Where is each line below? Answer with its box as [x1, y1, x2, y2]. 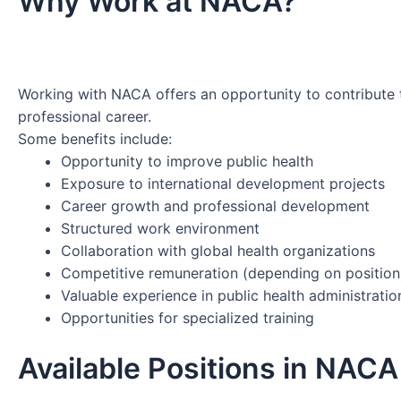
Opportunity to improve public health [61, 151, 313, 170]
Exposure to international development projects [61, 174, 385, 192]
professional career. [18, 107, 151, 125]
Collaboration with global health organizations [61, 241, 375, 260]
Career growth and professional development [61, 196, 370, 215]
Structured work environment [61, 218, 260, 237]
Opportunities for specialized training [61, 308, 314, 327]
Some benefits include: [18, 129, 172, 148]
